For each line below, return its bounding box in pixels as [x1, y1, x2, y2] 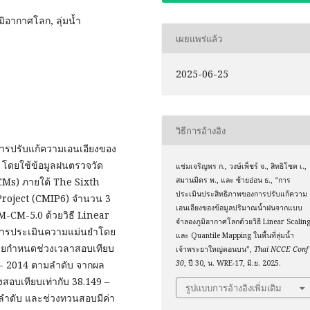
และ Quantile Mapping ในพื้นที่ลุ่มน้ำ [176, 230, 295, 241]
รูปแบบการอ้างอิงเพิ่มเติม [185, 282, 282, 293]
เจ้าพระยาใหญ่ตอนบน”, [176, 244, 255, 255]
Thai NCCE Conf [254, 244, 309, 255]
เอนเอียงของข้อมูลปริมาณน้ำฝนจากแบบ [176, 203, 303, 213]
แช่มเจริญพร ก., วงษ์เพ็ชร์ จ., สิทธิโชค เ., [176, 161, 307, 172]
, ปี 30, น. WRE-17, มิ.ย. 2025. [184, 258, 282, 268]
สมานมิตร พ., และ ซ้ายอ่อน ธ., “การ [176, 175, 291, 185]
